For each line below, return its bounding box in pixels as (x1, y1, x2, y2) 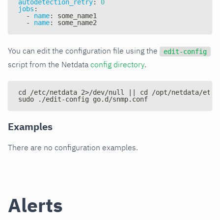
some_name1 (54, 11, 97, 20)
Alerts (8, 192, 63, 218)
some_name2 (54, 18, 97, 27)
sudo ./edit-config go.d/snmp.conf (18, 95, 148, 103)
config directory (90, 59, 144, 69)
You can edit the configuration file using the (8, 45, 160, 55)
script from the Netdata (8, 59, 90, 69)
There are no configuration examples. (8, 142, 138, 152)
